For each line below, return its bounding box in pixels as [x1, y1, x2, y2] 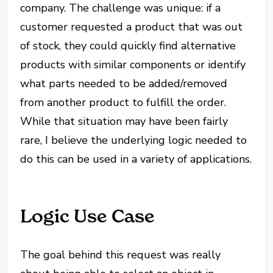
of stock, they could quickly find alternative [20, 38, 236, 53]
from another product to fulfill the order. [20, 95, 227, 110]
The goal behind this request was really [20, 247, 221, 262]
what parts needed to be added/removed [20, 76, 228, 91]
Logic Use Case [20, 205, 155, 227]
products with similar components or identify [20, 57, 246, 72]
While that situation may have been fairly [20, 114, 229, 129]
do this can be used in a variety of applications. [20, 152, 252, 166]
